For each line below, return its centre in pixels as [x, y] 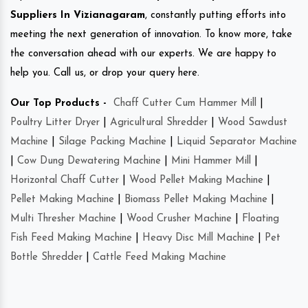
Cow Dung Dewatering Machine [89, 161]
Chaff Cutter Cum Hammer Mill [185, 103]
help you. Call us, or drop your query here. [105, 73]
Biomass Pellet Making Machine [196, 199]
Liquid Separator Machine [237, 142]
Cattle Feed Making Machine [159, 257]
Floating [261, 219]
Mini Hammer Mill [211, 161]
